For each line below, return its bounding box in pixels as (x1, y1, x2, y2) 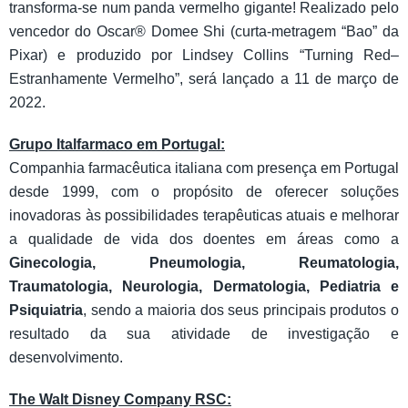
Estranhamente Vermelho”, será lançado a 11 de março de (9, 71, 399, 87)
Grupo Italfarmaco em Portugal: (9, 137, 225, 153)
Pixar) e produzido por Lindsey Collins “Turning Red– (9, 47, 399, 64)
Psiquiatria (9, 302, 83, 319)
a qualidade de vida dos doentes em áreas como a (9, 231, 399, 248)
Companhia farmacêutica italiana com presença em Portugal (9, 160, 399, 177)
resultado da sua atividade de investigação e (9, 326, 399, 342)
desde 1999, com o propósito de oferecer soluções (9, 184, 399, 200)
